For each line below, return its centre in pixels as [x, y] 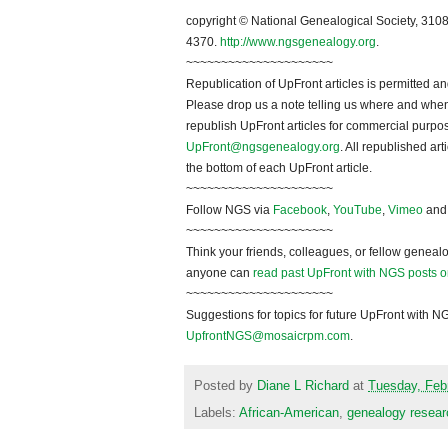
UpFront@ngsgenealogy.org [263, 147]
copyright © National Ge [251, 21]
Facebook [300, 210]
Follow [205, 210]
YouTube [357, 210]
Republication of [230, 84]
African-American [289, 412]
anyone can [219, 273]
